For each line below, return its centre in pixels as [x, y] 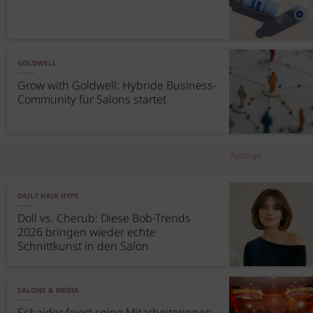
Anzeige [246, 156]
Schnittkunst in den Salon [83, 247]
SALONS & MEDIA [48, 291]
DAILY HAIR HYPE [48, 196]
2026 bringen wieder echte [87, 233]
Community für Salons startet [92, 100]
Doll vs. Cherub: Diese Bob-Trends [104, 219]
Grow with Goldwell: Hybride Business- [117, 86]
